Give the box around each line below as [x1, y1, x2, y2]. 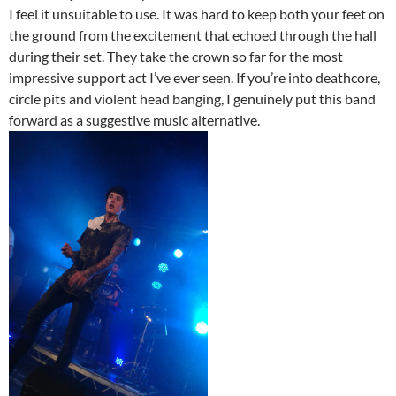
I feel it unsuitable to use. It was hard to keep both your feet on [9, 4, 385, 22]
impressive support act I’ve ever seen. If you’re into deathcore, [9, 68, 380, 86]
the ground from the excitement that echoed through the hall [9, 26, 377, 43]
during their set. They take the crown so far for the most [9, 47, 343, 65]
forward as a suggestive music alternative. [9, 110, 260, 128]
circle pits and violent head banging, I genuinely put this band [9, 89, 376, 107]
